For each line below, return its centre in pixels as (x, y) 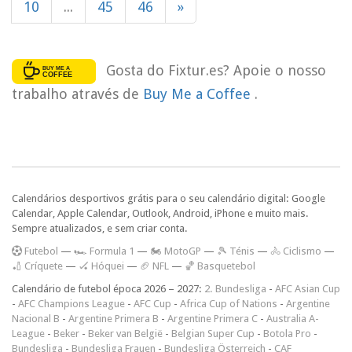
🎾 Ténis (236, 251)
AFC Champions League (71, 303)
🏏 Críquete (37, 266)
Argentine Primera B (114, 318)
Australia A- (293, 318)
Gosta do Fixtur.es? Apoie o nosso (216, 70)
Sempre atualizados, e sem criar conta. (100, 228)
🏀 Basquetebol (220, 266)
